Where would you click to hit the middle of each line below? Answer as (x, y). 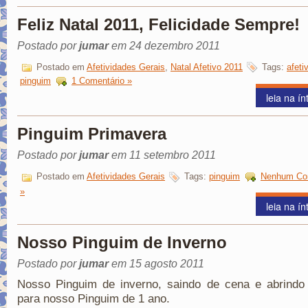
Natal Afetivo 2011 (207, 67)
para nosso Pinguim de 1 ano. (93, 299)
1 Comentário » (102, 81)
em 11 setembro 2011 (162, 155)
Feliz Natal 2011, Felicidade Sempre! (158, 24)
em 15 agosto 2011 (156, 264)
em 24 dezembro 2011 (164, 45)
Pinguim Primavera (92, 134)
